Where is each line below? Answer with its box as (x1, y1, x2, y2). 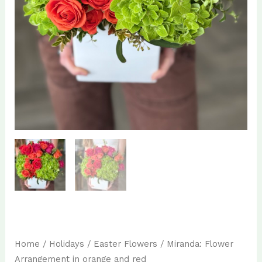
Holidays (49, 238, 84, 249)
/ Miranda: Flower (157, 238, 233, 249)
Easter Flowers (93, 238, 157, 249)
